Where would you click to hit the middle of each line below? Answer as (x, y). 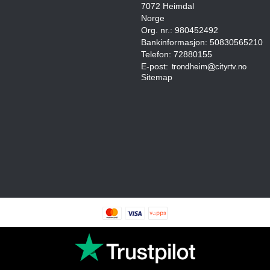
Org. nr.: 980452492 (180, 30)
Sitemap (157, 77)
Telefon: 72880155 (177, 55)
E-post (153, 67)
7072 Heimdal (168, 6)
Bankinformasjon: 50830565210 (202, 42)
